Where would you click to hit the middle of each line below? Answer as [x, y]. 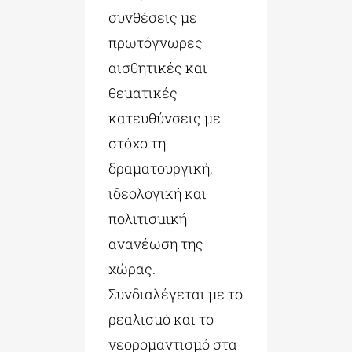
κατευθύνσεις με [164, 118]
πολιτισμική [147, 219]
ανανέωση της [156, 244]
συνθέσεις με [152, 18]
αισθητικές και [158, 68]
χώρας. [132, 269]
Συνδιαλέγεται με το [175, 294]
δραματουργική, [160, 169]
